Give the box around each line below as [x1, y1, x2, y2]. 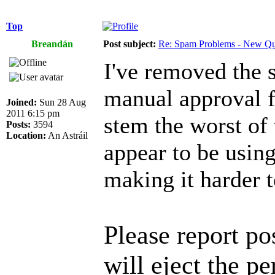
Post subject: [103, 38, 156, 49]
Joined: [6, 96, 37, 107]
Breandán [31, 38, 73, 49]
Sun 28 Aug [37, 96, 86, 107]
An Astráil [46, 130, 88, 141]
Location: [6, 130, 46, 141]
